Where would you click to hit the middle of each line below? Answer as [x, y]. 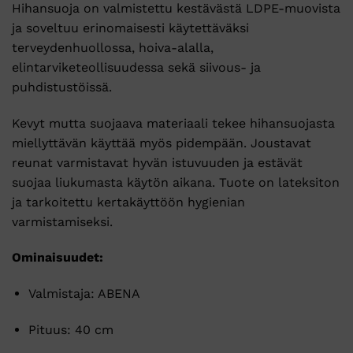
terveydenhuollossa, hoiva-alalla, [113, 47]
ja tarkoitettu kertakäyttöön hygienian [128, 202]
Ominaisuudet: [58, 258]
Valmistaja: [63, 294]
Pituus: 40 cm [71, 329]
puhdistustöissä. [62, 87]
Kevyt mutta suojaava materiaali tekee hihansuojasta [173, 123]
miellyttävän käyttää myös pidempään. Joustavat [162, 143]
